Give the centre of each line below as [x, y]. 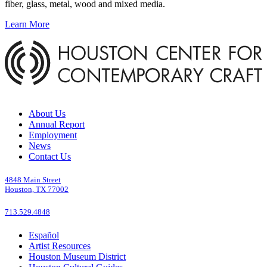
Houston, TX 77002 [37, 189]
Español [44, 235]
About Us [47, 113]
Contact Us [50, 156]
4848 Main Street [33, 179]
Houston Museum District [77, 257]
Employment [53, 135]
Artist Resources [60, 246]
